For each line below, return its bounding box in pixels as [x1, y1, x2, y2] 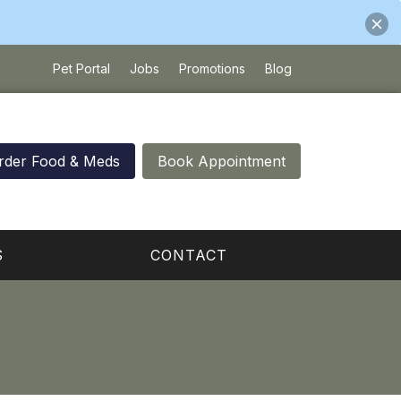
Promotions [178, 61, 245, 77]
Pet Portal [52, 61, 110, 77]
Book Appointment [158, 152, 286, 171]
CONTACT [150, 245, 228, 264]
